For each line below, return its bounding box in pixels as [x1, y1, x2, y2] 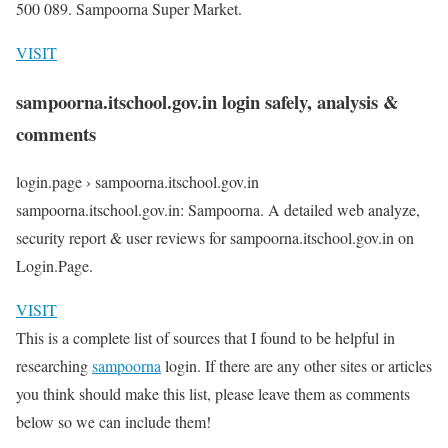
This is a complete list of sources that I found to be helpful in [16, 327, 395, 349]
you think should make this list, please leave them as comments [16, 383, 410, 405]
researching [16, 355, 92, 377]
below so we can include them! [16, 411, 211, 433]
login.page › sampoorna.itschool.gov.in [16, 171, 259, 193]
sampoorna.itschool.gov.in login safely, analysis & [16, 87, 399, 115]
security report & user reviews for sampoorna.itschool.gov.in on [16, 227, 414, 249]
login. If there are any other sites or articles [161, 355, 432, 377]
